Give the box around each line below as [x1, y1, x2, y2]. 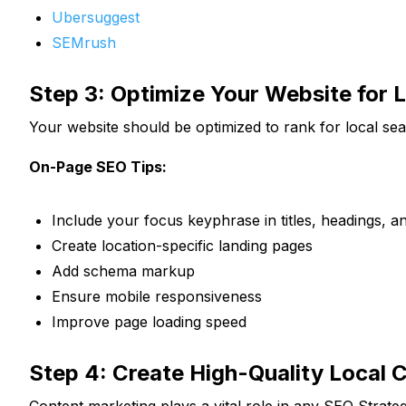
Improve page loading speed [52, 312, 246, 331]
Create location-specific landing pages [52, 236, 313, 255]
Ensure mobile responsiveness [52, 286, 262, 305]
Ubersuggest [52, 7, 140, 26]
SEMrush [52, 33, 116, 52]
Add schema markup [52, 261, 195, 280]
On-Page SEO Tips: [29, 157, 167, 176]
